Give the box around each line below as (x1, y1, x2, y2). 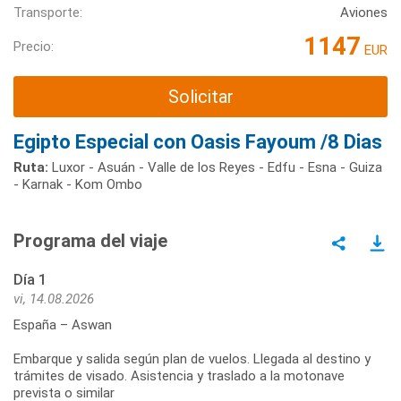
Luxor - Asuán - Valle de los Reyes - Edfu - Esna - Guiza (48, 158, 382, 175)
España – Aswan (13, 316, 112, 333)
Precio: (13, 38, 54, 55)
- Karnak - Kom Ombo (13, 175, 142, 192)
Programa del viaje (13, 229, 167, 252)
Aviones (340, 4, 388, 21)
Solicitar (167, 86, 234, 108)
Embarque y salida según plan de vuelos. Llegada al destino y (13, 350, 371, 367)
